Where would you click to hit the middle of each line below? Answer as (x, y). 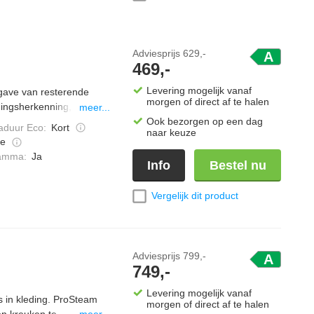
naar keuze (171, 133)
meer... (95, 107)
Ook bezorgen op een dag (205, 122)
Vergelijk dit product (194, 196)
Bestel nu (238, 166)
